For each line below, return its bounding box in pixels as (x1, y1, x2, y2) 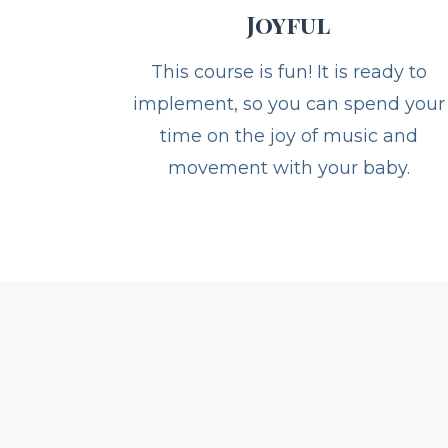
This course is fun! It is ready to (150, 99, 427, 122)
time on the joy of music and (159, 163, 418, 186)
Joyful (247, 46, 331, 79)
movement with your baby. (167, 195, 410, 218)
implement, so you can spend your (132, 131, 445, 154)
